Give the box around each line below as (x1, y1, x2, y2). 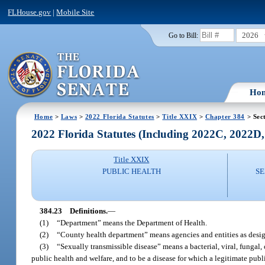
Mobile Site (56, 7, 95, 17)
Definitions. (69, 206, 108, 215)
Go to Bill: (168, 31, 198, 39)
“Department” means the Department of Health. (57, 218, 208, 227)
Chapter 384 (205, 112, 245, 120)
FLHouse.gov (8, 7, 51, 17)
